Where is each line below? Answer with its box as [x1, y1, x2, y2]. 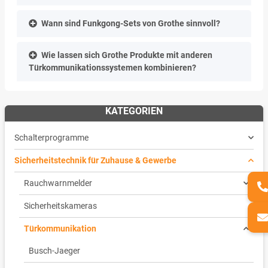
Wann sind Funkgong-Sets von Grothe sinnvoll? [41, 18, 220, 28]
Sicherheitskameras [24, 200, 97, 211]
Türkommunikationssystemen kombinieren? [29, 62, 196, 72]
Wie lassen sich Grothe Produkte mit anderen [41, 50, 212, 60]
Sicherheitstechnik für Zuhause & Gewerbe [14, 155, 176, 165]
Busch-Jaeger [29, 245, 80, 255]
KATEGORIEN [105, 105, 163, 117]
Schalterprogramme [14, 132, 89, 142]
